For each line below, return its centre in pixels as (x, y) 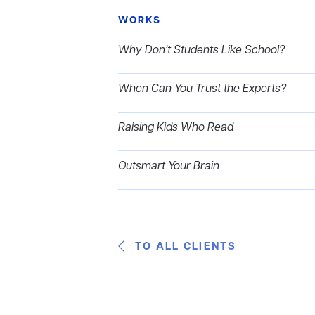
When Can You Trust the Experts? (202, 89)
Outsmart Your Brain (169, 167)
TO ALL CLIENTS (186, 247)
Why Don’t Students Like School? (201, 51)
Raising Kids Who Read (176, 128)
